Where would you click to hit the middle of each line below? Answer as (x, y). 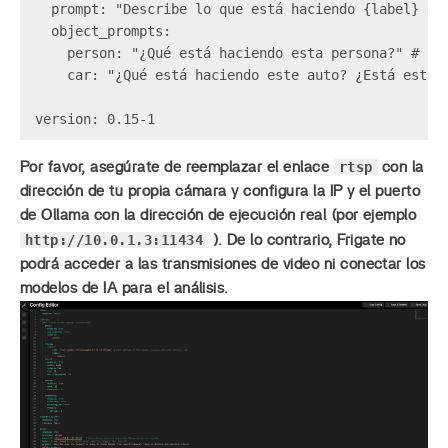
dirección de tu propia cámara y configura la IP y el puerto (220, 191)
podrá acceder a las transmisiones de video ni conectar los (223, 264)
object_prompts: (111, 30)
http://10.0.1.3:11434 (114, 239)
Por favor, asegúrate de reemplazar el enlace (177, 167)
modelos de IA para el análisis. (124, 288)
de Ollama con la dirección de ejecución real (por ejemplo (218, 215)
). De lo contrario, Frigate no (307, 240)
